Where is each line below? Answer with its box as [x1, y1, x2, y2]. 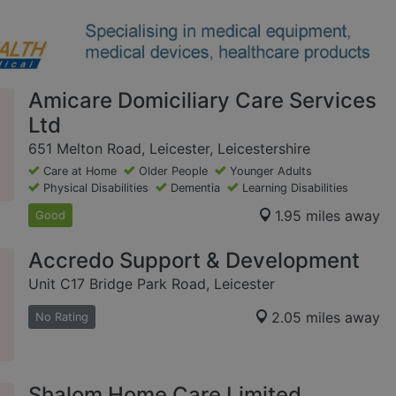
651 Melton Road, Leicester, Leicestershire [28, 140, 310, 158]
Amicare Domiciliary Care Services [28, 88, 377, 114]
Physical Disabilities [43, 181, 148, 195]
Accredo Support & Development [28, 247, 360, 274]
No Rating [35, 310, 88, 324]
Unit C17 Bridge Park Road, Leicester [28, 275, 275, 293]
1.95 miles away [275, 206, 380, 225]
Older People [139, 164, 208, 179]
